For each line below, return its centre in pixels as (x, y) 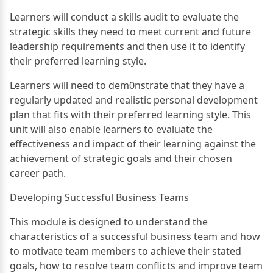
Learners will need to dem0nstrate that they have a (127, 85)
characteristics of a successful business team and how (135, 236)
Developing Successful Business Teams (99, 197)
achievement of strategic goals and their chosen (121, 158)
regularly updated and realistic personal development (134, 100)
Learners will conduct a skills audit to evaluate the (124, 17)
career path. (38, 173)
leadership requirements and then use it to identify (127, 46)
